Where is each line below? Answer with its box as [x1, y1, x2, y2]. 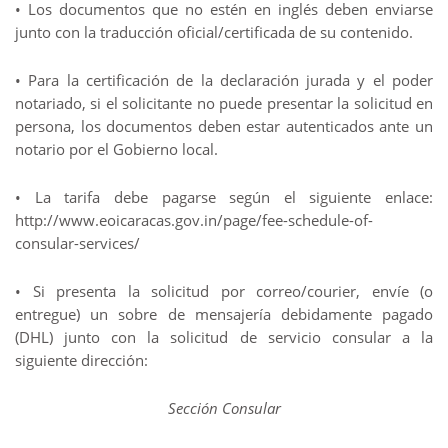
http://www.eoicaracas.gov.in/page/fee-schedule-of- [15, 210, 373, 230]
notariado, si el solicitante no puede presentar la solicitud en [15, 93, 433, 113]
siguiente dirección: [15, 350, 148, 370]
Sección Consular [167, 398, 281, 418]
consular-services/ [15, 233, 140, 253]
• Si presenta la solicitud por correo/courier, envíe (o [15, 281, 433, 301]
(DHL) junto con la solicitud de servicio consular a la [15, 327, 433, 347]
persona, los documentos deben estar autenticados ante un [15, 116, 433, 136]
